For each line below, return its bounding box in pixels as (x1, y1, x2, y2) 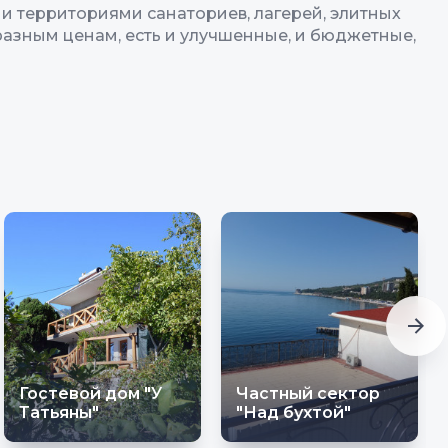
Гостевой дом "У (19, 384, 162, 404)
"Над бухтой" (236, 403, 351, 423)
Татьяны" (19, 403, 99, 423)
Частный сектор (236, 384, 380, 404)
